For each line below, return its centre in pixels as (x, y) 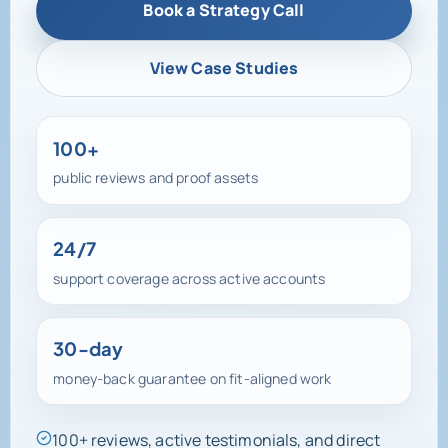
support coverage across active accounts (189, 272)
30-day (88, 342)
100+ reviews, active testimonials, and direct (216, 434)
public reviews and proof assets (156, 172)
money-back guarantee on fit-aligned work (192, 372)
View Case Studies (224, 61)
